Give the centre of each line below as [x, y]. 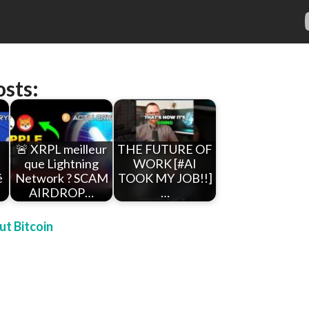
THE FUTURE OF [165, 149]
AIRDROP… [61, 193]
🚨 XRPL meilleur [61, 149]
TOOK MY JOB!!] [165, 178]
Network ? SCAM [61, 178]
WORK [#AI [165, 164]
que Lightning [61, 164]
